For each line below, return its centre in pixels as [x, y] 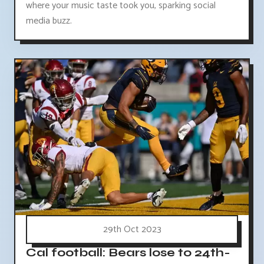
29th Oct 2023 [132, 229]
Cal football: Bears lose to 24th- [128, 252]
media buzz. [49, 21]
